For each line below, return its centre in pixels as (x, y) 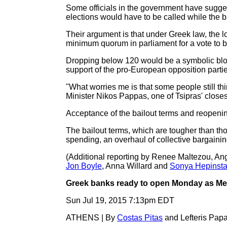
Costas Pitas (140, 218)
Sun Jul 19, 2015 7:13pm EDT (120, 200)
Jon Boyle (84, 166)
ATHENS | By (91, 218)
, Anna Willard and (136, 166)
